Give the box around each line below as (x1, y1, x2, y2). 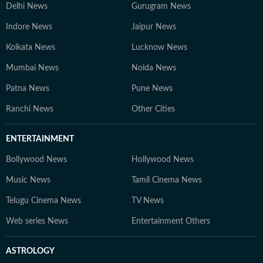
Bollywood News (6, 156, 67, 164)
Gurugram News (131, 2, 191, 11)
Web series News (6, 217, 68, 225)
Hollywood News (131, 156, 194, 164)
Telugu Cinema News (6, 197, 81, 205)
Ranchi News (6, 105, 53, 113)
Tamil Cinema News (131, 176, 202, 184)
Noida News (131, 64, 176, 72)
